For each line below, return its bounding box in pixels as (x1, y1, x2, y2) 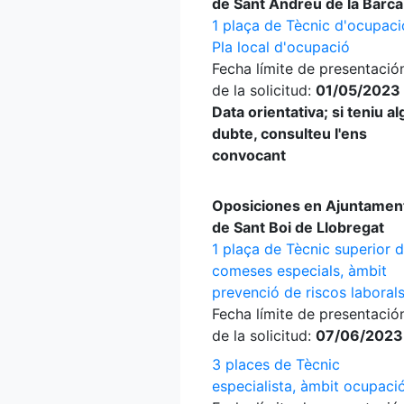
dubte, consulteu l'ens (212, 124, 367, 142)
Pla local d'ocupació (212, 38, 350, 56)
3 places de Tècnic (212, 355, 340, 373)
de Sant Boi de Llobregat (212, 218, 384, 236)
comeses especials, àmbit (212, 262, 387, 280)
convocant (212, 146, 286, 164)
